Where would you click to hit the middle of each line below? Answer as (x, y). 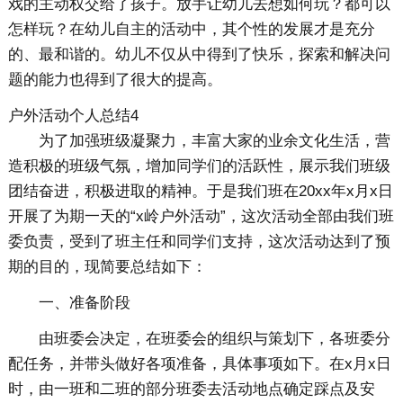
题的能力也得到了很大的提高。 (115, 80)
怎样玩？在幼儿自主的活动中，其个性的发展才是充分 (191, 30)
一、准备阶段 (84, 303)
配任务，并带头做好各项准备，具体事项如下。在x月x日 (199, 364)
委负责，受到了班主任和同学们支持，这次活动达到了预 (199, 242)
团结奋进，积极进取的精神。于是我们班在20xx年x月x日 (200, 192)
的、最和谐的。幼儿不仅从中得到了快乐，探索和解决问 (199, 55)
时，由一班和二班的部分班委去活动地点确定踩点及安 (191, 390)
